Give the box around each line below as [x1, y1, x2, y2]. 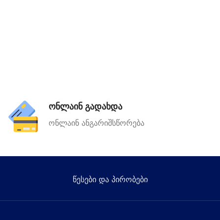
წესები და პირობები [72, 175, 148, 184]
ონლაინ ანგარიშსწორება [49, 118, 144, 128]
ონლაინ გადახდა [49, 101, 122, 112]
